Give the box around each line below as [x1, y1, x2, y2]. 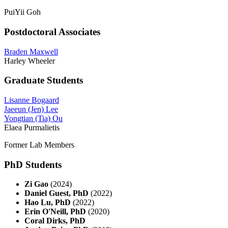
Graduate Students [4, 75, 85, 86]
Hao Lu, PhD [24, 198, 71, 207]
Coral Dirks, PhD [24, 216, 85, 225]
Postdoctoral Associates [4, 26, 100, 37]
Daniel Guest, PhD [24, 189, 89, 198]
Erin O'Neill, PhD [24, 207, 86, 216]
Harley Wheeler [4, 56, 55, 65]
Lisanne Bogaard [4, 95, 59, 104]
